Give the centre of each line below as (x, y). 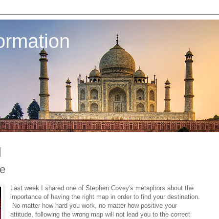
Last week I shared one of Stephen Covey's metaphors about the (102, 188)
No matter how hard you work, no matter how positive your (94, 205)
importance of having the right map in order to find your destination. (105, 197)
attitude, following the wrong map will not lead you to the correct (100, 214)
